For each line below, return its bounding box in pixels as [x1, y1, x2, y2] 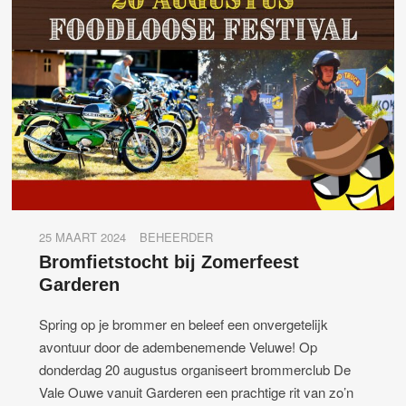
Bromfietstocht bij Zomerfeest [39, 252, 300, 273]
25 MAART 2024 [39, 228, 127, 246]
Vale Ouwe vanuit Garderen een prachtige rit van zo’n [39, 382, 354, 402]
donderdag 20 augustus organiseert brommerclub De [39, 360, 352, 380]
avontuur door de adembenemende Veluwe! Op [39, 337, 318, 357]
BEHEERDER [140, 228, 214, 246]
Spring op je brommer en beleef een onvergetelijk [39, 314, 329, 334]
